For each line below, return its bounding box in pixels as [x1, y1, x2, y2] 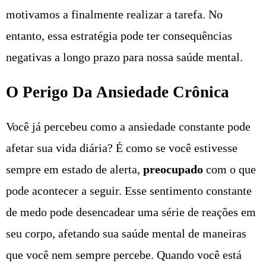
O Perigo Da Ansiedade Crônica [6, 83, 229, 101]
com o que [203, 163, 256, 176]
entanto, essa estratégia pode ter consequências [6, 29, 232, 43]
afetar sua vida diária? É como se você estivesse [6, 141, 237, 155]
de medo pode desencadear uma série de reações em [6, 205, 256, 219]
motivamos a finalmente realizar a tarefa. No [6, 8, 223, 21]
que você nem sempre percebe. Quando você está [6, 248, 242, 262]
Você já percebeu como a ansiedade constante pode [6, 120, 251, 134]
